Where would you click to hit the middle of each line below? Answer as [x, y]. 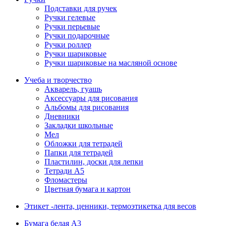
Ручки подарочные [77, 36]
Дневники [62, 116]
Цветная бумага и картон [88, 189]
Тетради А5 [64, 171]
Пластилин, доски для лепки [94, 162]
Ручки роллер [68, 45]
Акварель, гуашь [73, 89]
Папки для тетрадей [79, 153]
